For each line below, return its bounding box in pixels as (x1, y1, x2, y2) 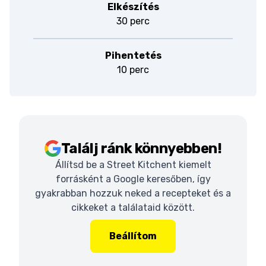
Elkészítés (107, 1, 159, 12)
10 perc (117, 64, 149, 75)
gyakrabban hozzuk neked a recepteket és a (35, 188, 231, 199)
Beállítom (109, 230, 157, 242)
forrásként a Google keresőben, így (55, 173, 211, 185)
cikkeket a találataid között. (71, 202, 195, 213)
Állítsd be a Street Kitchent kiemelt (55, 159, 211, 170)
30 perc (116, 15, 150, 27)
